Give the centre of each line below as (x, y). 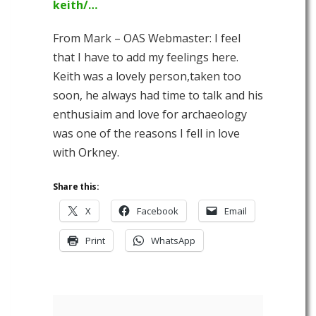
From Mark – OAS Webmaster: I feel (147, 38)
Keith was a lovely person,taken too (147, 77)
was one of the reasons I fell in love (146, 134)
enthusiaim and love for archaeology (150, 115)
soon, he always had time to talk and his (158, 96)
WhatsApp (173, 241)
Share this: (76, 187)
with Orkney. (86, 153)
